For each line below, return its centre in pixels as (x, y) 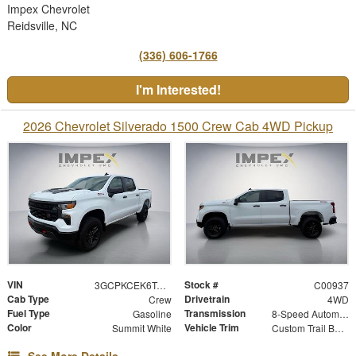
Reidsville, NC (42, 25)
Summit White (141, 328)
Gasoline (152, 314)
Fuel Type (29, 313)
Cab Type (28, 299)
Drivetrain (207, 299)
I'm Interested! (178, 89)
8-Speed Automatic (344, 314)
